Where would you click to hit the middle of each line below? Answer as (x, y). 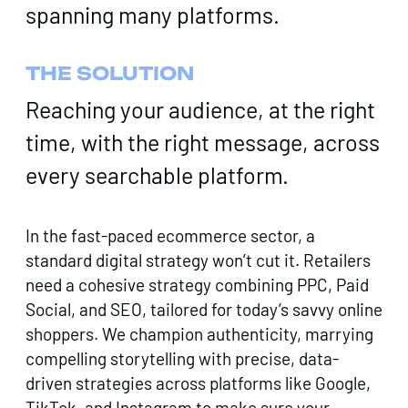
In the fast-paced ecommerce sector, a (170, 235)
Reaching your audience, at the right (200, 109)
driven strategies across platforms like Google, (198, 382)
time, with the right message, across (203, 142)
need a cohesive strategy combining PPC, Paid (197, 284)
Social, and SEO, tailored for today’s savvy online (204, 309)
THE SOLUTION (110, 73)
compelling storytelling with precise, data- (182, 358)
